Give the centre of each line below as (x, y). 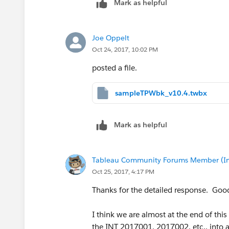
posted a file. (114, 67)
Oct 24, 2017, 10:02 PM (125, 49)
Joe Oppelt (111, 38)
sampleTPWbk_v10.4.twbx (161, 93)
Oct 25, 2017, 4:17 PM (123, 171)
